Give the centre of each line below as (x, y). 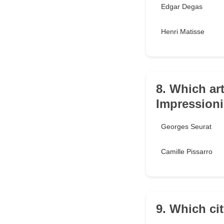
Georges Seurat (186, 127)
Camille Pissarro (187, 152)
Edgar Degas (182, 7)
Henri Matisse (183, 32)
